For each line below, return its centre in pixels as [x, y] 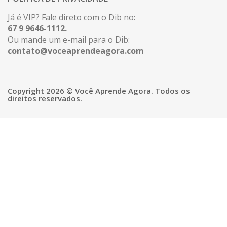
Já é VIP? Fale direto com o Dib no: [71, 17]
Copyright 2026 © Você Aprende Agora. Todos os [99, 91]
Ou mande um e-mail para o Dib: [69, 40]
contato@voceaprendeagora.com [76, 51]
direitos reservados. [45, 98]
